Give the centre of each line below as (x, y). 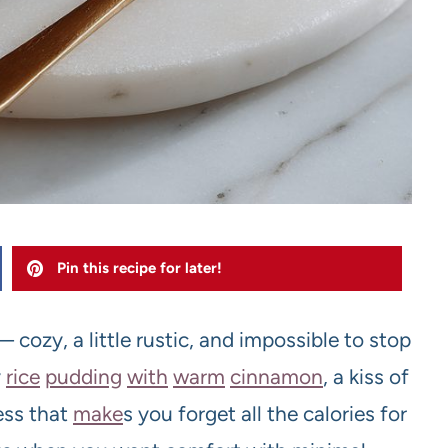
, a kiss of (366, 376)
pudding (83, 376)
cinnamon (276, 376)
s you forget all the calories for (265, 413)
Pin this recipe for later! (140, 267)
